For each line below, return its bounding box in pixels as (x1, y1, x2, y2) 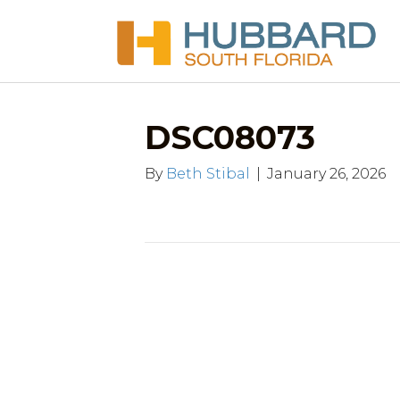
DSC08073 (145, 118, 315, 158)
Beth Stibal (166, 165, 250, 183)
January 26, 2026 (267, 165, 386, 183)
